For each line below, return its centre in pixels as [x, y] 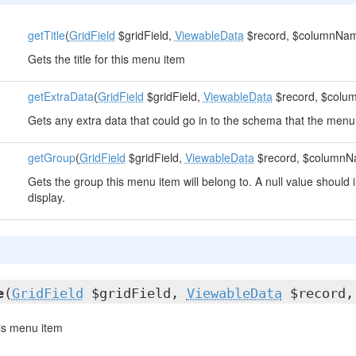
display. [46, 197]
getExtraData [60, 96]
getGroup [51, 157]
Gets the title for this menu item [106, 59]
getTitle [46, 35]
